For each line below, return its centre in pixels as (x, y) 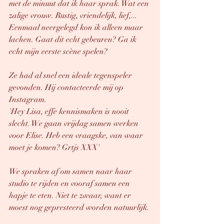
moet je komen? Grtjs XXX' (54, 147)
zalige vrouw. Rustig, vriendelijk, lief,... (74, 15)
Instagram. (28, 99)
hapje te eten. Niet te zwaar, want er (71, 195)
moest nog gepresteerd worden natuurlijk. (80, 207)
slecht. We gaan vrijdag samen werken (75, 123)
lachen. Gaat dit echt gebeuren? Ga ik (74, 39)
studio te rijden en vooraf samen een (70, 183)
